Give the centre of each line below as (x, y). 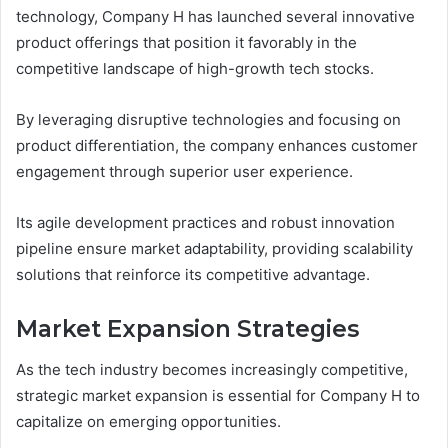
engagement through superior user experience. (184, 172)
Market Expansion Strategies (187, 329)
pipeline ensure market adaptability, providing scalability (214, 249)
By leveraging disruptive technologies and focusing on (208, 120)
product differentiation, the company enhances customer (217, 146)
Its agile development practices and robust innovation (205, 223)
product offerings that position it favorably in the (186, 43)
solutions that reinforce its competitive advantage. (193, 275)
